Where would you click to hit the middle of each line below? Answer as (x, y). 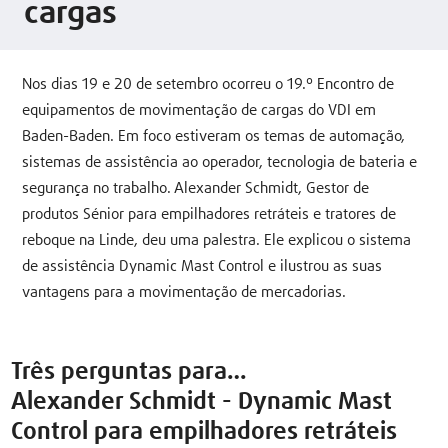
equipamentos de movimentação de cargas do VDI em (199, 111)
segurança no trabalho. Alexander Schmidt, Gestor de (196, 189)
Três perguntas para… (129, 371)
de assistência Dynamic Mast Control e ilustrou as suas (202, 267)
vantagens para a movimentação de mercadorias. (184, 293)
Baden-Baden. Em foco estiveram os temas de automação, (214, 137)
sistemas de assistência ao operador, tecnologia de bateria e (220, 163)
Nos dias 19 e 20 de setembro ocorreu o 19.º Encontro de (208, 85)
